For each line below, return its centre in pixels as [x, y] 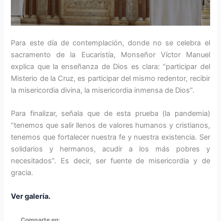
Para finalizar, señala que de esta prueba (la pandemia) [110, 114]
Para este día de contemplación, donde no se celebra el [110, 43]
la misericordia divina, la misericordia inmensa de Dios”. [103, 90]
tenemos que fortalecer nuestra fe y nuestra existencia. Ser [110, 137]
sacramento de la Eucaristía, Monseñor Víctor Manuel [110, 55]
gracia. [22, 173]
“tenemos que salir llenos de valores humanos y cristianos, [110, 126]
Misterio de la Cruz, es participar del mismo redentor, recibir [110, 78]
